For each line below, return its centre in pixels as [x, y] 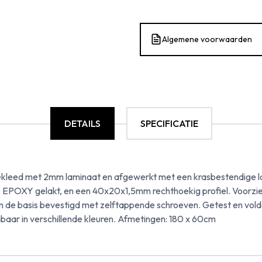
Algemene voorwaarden [207, 39]
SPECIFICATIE [169, 123]
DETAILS [82, 123]
